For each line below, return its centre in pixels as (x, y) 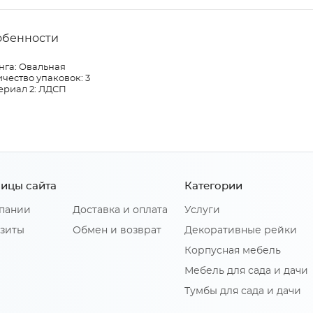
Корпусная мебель (233, 251)
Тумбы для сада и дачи (243, 292)
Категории (213, 187)
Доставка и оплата (120, 211)
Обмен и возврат (117, 231)
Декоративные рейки (241, 231)
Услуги (202, 211)
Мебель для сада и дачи (246, 271)
